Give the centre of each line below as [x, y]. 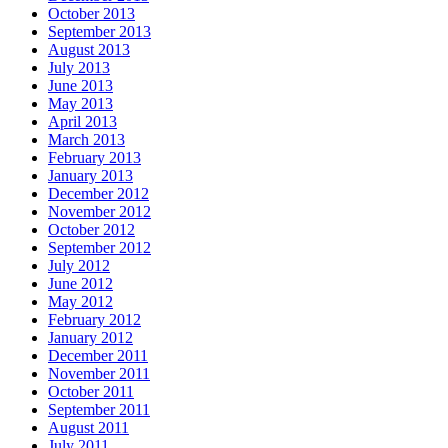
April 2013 [82, 122]
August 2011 [88, 428]
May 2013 [80, 104]
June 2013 [80, 86]
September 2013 [99, 32]
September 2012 [99, 248]
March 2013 [86, 140]
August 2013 [89, 50]
